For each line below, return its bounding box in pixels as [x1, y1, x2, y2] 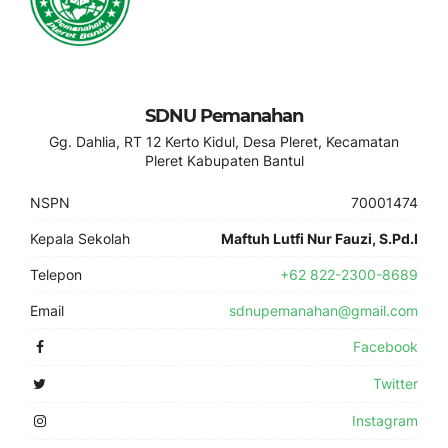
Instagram [352, 412, 418, 429]
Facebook [353, 338, 418, 355]
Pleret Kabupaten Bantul [144, 152, 304, 169]
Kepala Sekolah [30, 230, 130, 247]
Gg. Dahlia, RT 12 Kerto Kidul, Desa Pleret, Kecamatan [49, 133, 399, 150]
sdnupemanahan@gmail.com [229, 302, 418, 319]
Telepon [30, 266, 82, 283]
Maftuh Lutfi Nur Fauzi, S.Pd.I [221, 230, 418, 247]
